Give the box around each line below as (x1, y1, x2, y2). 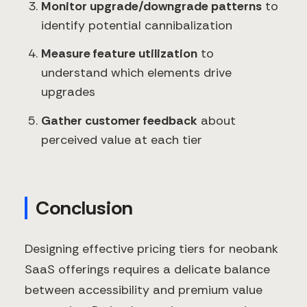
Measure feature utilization (41, 45, 197, 62)
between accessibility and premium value (25, 282, 262, 299)
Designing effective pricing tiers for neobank (25, 241, 278, 258)
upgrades (41, 84, 95, 101)
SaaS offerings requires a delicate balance (25, 261, 270, 278)
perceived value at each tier (41, 131, 202, 148)
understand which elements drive (41, 64, 232, 82)
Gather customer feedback (41, 112, 197, 129)
